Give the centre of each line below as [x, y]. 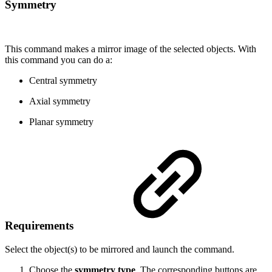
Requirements [41, 226]
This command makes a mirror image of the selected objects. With [131, 49]
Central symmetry [63, 80]
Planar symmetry [61, 121]
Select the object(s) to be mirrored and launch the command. [120, 249]
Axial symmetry [60, 101]
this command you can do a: [59, 59]
